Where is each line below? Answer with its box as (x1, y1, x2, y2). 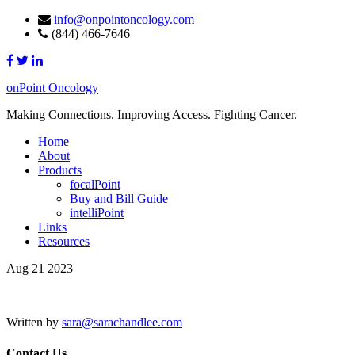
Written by (6, 315, 62, 329)
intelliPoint (70, 206, 124, 219)
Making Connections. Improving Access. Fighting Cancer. (6, 108, 297, 121)
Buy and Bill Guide (70, 192, 168, 205)
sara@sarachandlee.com (62, 315, 182, 329)
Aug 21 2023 (6, 261, 73, 275)
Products (38, 163, 82, 177)
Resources (38, 235, 90, 248)
